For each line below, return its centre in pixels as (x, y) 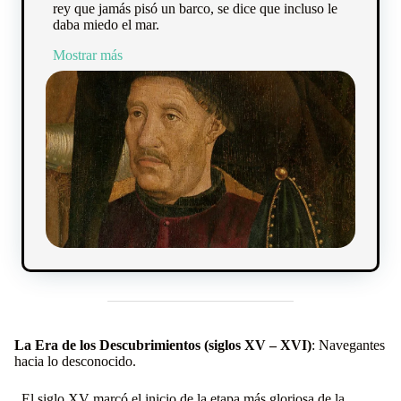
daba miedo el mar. (106, 25)
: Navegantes (348, 346)
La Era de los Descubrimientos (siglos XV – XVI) (163, 346)
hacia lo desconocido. (75, 362)
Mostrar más (88, 55)
